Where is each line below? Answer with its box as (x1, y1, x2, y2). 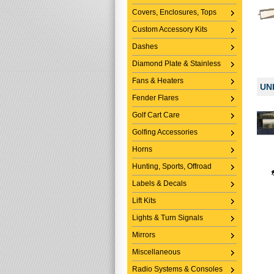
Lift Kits (132, 196, 156, 205)
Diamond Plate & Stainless (132, 59, 221, 68)
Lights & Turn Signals (132, 213, 203, 222)
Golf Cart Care (132, 111, 180, 119)
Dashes (132, 42, 158, 51)
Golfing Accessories (132, 128, 198, 136)
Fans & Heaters (132, 76, 183, 85)
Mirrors (132, 231, 155, 239)
